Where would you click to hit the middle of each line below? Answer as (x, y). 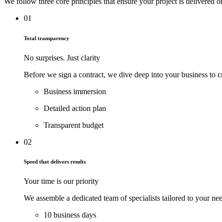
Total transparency (47, 38)
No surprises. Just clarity (62, 57)
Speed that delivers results (55, 162)
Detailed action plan (75, 108)
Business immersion (75, 91)
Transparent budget (74, 125)
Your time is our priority (61, 181)
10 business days (70, 215)
